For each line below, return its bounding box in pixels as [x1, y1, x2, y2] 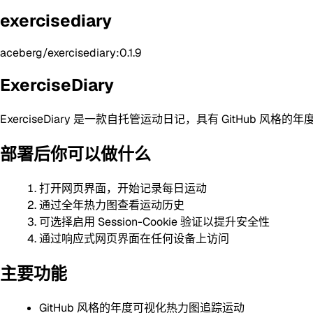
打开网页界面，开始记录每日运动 [39, 180, 207, 196]
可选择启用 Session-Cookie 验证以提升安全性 [39, 214, 270, 229]
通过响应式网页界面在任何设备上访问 [39, 231, 229, 246]
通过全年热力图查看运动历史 [39, 197, 184, 212]
